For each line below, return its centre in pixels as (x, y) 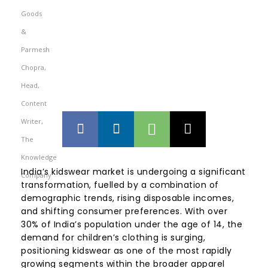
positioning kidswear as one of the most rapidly (127, 251)
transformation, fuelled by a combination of (120, 185)
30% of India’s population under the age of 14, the (132, 225)
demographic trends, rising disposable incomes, (127, 198)
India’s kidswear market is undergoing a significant (133, 172)
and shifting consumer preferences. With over (124, 211)
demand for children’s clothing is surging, (113, 238)
